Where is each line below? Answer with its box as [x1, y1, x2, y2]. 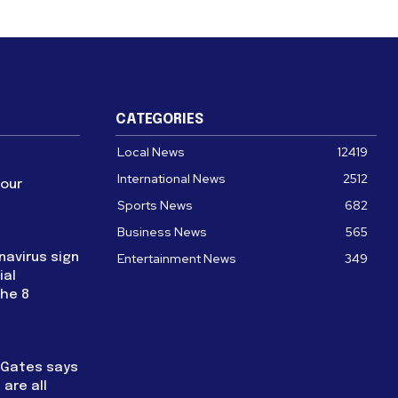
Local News [117, 143, 185, 160]
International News [117, 170, 226, 187]
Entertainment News [117, 250, 236, 267]
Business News [117, 223, 207, 240]
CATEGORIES [115, 111, 203, 127]
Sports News [117, 196, 193, 213]
